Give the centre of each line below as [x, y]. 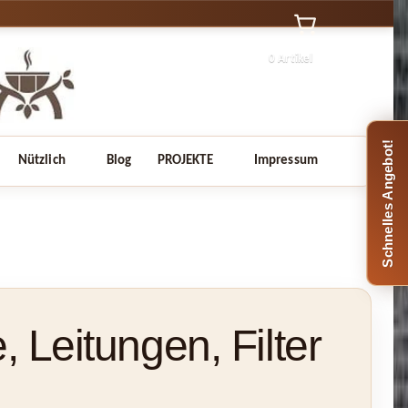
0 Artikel [291, 58]
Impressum [286, 160]
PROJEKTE [185, 160]
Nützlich [41, 160]
